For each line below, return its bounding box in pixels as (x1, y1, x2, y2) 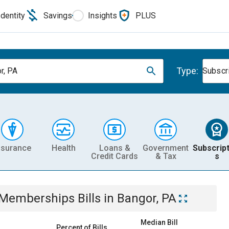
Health (51, 143, 76, 153)
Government (143, 143, 189, 153)
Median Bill (141, 218, 178, 226)
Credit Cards (91, 151, 138, 161)
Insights (88, 10, 117, 20)
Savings (43, 10, 72, 20)
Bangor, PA (117, 191, 176, 205)
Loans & (99, 143, 130, 153)
